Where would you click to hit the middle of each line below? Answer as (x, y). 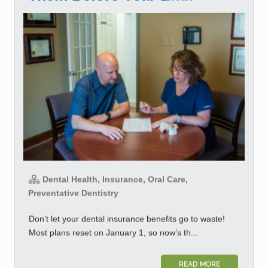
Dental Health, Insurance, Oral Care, (114, 179)
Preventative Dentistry (73, 193)
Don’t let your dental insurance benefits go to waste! (127, 219)
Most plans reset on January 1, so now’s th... (113, 232)
